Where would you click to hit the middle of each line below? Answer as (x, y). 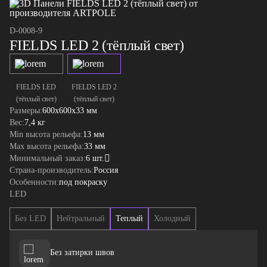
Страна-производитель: (52, 170)
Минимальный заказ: (48, 158)
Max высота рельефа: (47, 146)
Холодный (172, 218)
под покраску (83, 182)
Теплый (129, 218)
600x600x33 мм (70, 111)
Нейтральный (81, 218)
